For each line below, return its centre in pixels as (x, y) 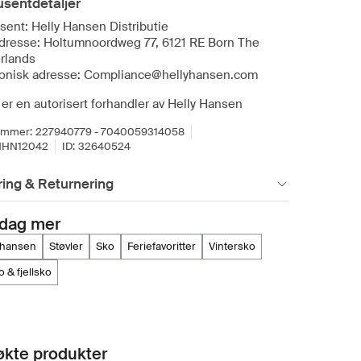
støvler (69, 246)
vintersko (235, 246)
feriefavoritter (164, 246)
